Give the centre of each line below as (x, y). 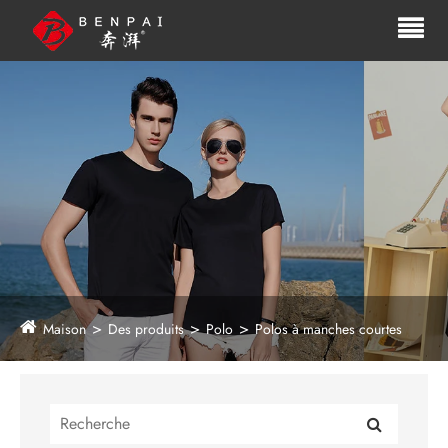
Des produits (146, 329)
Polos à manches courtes (328, 329)
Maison (64, 329)
